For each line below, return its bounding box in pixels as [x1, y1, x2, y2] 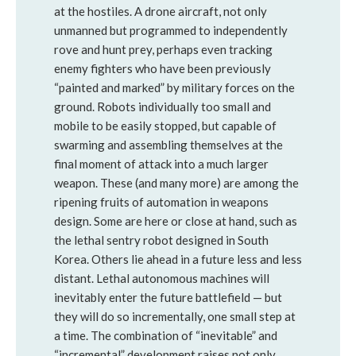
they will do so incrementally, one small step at [54, 309, 296, 323]
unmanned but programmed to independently [54, 23, 288, 37]
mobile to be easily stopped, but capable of [54, 118, 277, 133]
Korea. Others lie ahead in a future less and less [54, 252, 302, 266]
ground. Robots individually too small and [54, 99, 271, 114]
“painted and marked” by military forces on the [54, 80, 295, 95]
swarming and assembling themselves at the [54, 137, 283, 152]
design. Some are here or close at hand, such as [54, 214, 297, 228]
